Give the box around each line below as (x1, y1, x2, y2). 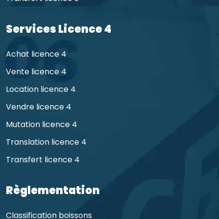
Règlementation (6, 182, 100, 198)
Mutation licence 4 (6, 118, 77, 130)
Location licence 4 (6, 83, 76, 95)
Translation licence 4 (6, 136, 87, 148)
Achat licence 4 (6, 48, 66, 60)
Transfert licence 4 (6, 153, 80, 165)
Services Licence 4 (6, 21, 111, 37)
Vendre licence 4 (6, 101, 71, 112)
